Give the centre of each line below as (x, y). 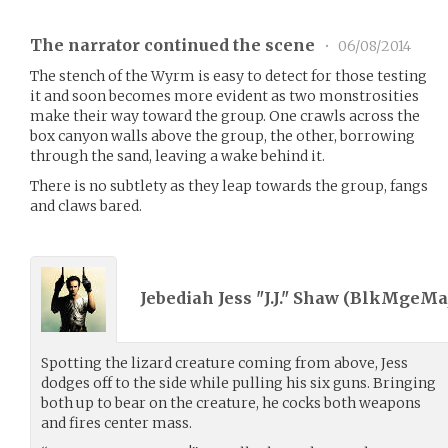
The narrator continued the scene (174, 44)
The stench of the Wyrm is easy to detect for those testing (228, 75)
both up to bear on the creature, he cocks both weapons (231, 402)
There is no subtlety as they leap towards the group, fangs (229, 185)
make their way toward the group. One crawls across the (225, 115)
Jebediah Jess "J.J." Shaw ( (245, 298)
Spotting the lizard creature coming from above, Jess (224, 362)
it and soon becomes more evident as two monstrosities (224, 95)
